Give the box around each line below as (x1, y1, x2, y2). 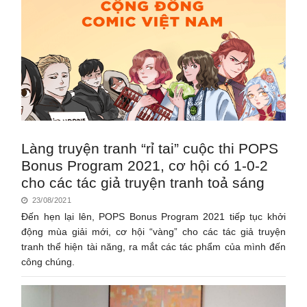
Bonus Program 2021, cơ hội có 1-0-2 (21, 157, 269, 173)
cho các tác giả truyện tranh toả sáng (21, 174, 265, 191)
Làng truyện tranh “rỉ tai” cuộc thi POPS (21, 140, 279, 156)
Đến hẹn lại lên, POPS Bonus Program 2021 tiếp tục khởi (21, 210, 286, 222)
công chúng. (21, 256, 75, 267)
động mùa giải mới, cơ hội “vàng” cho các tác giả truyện (21, 225, 286, 237)
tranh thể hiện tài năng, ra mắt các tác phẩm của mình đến (21, 241, 286, 252)
